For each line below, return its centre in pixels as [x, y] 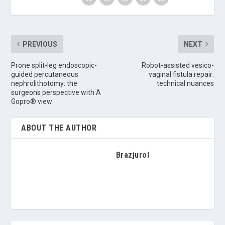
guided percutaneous [45, 74]
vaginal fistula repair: [181, 74]
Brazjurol [133, 155]
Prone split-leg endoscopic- [54, 65]
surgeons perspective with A [56, 92]
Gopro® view [32, 101]
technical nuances [185, 83]
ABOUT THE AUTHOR [59, 128]
